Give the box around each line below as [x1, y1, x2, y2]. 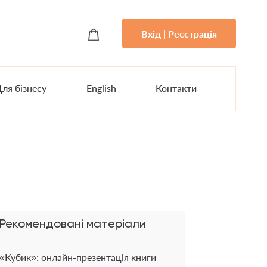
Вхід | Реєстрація [141, 27, 217, 39]
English [86, 82, 116, 94]
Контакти [156, 82, 197, 94]
